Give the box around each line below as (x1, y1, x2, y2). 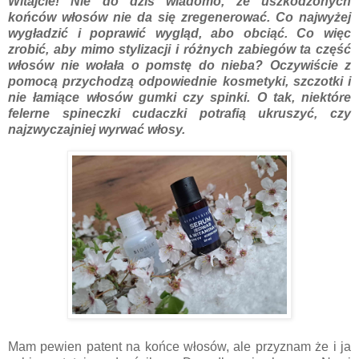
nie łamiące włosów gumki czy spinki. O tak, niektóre (8, 90, 351, 104)
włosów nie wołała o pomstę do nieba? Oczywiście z (8, 58, 351, 72)
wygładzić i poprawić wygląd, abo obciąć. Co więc (8, 26, 351, 40)
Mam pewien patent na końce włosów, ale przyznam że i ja (8, 339, 351, 353)
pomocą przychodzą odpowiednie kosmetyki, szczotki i (8, 74, 351, 88)
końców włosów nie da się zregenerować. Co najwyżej (8, 10, 351, 24)
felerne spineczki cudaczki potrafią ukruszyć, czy (8, 106, 351, 120)
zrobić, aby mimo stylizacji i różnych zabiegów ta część (8, 42, 351, 56)
